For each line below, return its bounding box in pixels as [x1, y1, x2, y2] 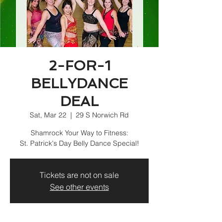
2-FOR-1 [48, 57, 111, 74]
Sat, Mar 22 [30, 111, 66, 119]
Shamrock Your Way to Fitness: [30, 128, 128, 137]
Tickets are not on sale [40, 170, 119, 180]
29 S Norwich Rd [76, 111, 129, 119]
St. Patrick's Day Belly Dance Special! [19, 139, 139, 148]
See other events [50, 182, 109, 192]
